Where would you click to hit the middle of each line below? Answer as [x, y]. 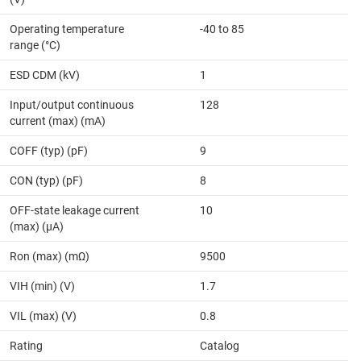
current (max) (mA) [58, 121]
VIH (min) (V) [42, 286]
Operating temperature [67, 29]
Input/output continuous [72, 105]
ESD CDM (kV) [45, 75]
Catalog [220, 346]
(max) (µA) [37, 227]
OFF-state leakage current [75, 211]
